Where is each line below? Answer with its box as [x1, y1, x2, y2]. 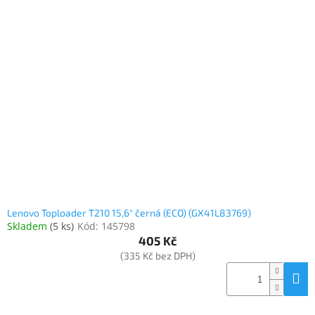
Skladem [7, 219, 50, 233]
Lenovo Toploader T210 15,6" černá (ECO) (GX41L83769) [7, 207, 251, 219]
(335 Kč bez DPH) [120, 250, 195, 262]
